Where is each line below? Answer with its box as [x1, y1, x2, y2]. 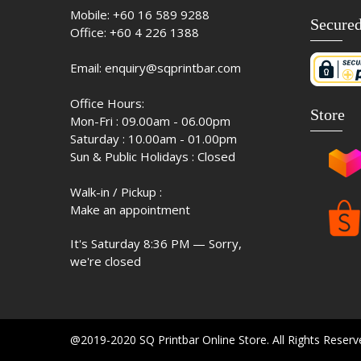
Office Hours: [70, 95, 144, 112]
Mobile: [70, 6, 113, 23]
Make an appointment [70, 201, 190, 218]
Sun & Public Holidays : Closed [70, 148, 235, 165]
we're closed [70, 253, 141, 270]
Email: [70, 60, 105, 77]
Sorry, [209, 235, 242, 252]
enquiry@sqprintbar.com [105, 60, 241, 77]
